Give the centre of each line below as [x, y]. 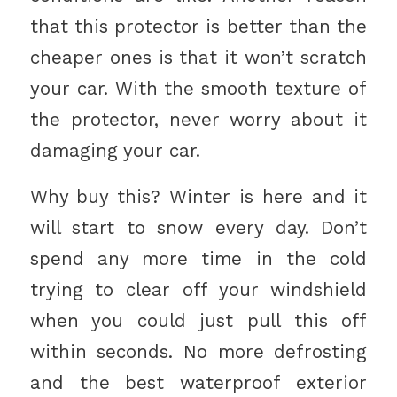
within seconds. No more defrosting [198, 352]
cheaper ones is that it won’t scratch [198, 57]
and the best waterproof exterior [198, 383]
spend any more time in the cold [198, 259]
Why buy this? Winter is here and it [198, 197]
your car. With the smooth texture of [198, 88]
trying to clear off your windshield [198, 290]
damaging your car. [115, 150]
